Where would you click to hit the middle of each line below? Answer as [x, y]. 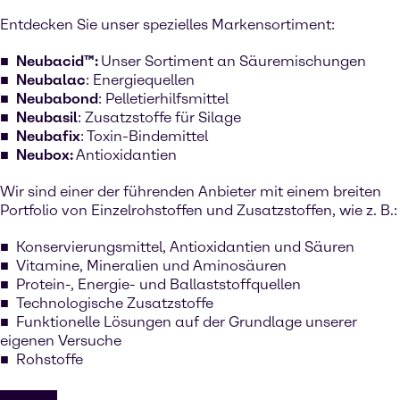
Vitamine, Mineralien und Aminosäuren [151, 265]
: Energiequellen [140, 79]
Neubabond [57, 98]
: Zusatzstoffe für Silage [159, 117]
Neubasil [47, 117]
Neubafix [48, 136]
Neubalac [51, 79]
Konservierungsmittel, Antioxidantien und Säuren [185, 246]
